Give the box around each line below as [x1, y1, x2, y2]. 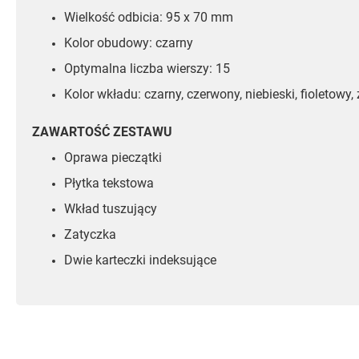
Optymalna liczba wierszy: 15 [64, 61, 230, 77]
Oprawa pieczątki [64, 150, 162, 166]
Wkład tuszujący [64, 201, 157, 217]
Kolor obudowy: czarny [64, 35, 193, 51]
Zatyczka [64, 227, 116, 243]
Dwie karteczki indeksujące [64, 252, 216, 268]
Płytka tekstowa [64, 175, 154, 192]
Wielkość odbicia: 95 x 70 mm [64, 10, 233, 26]
